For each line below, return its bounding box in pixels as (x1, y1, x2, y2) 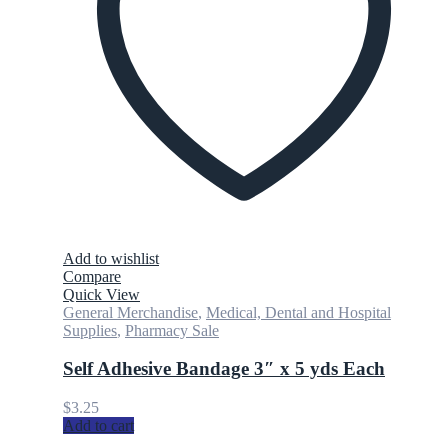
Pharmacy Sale (125, 321, 219, 339)
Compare (63, 267, 121, 285)
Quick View (63, 285, 140, 303)
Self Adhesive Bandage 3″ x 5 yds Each (63, 358, 385, 380)
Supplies (63, 321, 117, 339)
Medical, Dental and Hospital (206, 303, 391, 321)
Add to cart (63, 417, 134, 434)
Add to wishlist (63, 249, 159, 267)
